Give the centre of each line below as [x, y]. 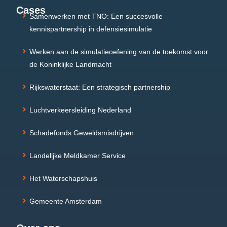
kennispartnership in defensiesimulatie [91, 29]
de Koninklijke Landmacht [71, 64]
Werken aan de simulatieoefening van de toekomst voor [119, 51]
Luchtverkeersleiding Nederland [81, 110]
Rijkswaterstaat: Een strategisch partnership [100, 87]
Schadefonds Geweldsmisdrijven [82, 133]
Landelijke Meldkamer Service [78, 155]
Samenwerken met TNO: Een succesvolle [96, 16]
